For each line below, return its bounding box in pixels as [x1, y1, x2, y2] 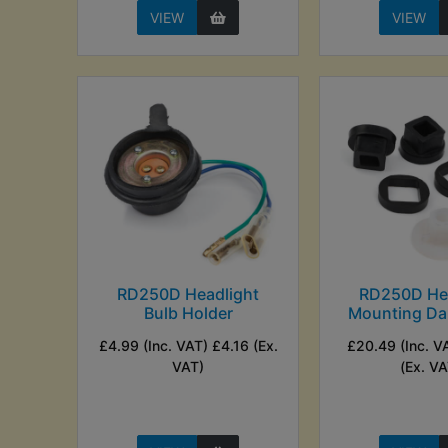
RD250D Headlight [117, 283, 260, 304]
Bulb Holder [143, 302, 233, 323]
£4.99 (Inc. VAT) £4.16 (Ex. [98, 336, 278, 354]
